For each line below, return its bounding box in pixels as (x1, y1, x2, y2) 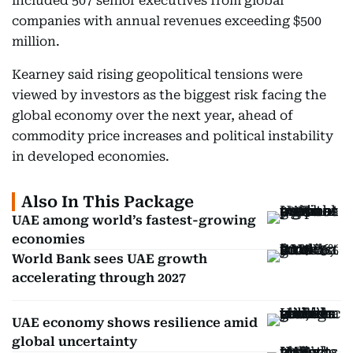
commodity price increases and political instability (12, 128, 333, 143)
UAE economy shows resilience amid (12, 315, 258, 330)
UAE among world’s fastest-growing (12, 213, 256, 228)
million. (12, 34, 60, 49)
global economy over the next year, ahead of (12, 108, 293, 123)
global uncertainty (12, 334, 137, 349)
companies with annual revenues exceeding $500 (12, 13, 321, 28)
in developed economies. (12, 149, 169, 164)
